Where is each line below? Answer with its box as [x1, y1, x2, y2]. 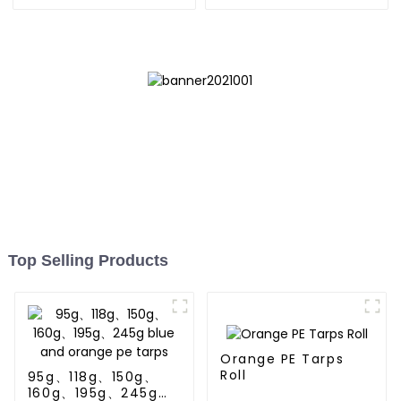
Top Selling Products [7, 252, 168, 270]
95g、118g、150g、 [27, 368, 158, 387]
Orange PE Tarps [219, 349, 345, 368]
